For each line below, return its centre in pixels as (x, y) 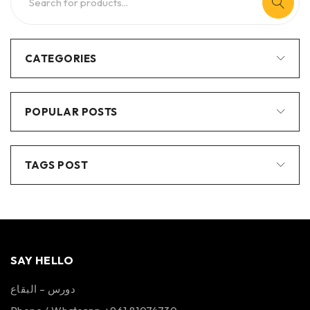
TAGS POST (57, 165)
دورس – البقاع (43, 289)
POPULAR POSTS (71, 112)
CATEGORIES (61, 58)
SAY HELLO (42, 260)
